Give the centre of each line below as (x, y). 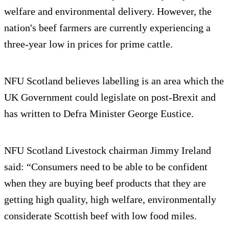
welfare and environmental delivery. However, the (108, 12)
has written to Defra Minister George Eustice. (99, 114)
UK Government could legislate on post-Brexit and (110, 97)
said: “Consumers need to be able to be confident (106, 167)
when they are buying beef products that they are (105, 183)
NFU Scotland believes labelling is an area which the (114, 81)
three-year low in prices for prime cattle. (88, 44)
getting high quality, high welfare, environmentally (110, 200)
